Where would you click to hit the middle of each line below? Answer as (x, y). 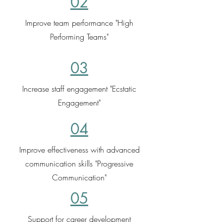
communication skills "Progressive (79, 164)
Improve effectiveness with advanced (79, 150)
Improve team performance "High (79, 23)
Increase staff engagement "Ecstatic (79, 89)
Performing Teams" (79, 37)
